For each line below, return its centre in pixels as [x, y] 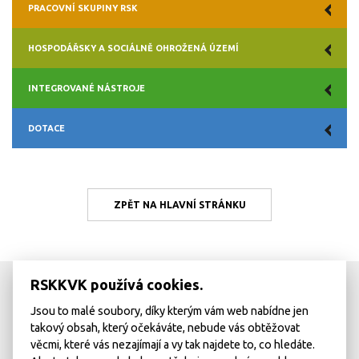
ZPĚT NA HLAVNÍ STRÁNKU [179, 204]
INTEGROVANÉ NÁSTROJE [87, 88]
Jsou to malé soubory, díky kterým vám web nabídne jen [170, 311]
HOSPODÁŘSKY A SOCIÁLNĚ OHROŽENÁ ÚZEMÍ [133, 48]
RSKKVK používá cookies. [117, 284]
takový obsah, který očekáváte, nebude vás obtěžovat [165, 328]
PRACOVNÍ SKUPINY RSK [83, 8]
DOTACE [46, 128]
